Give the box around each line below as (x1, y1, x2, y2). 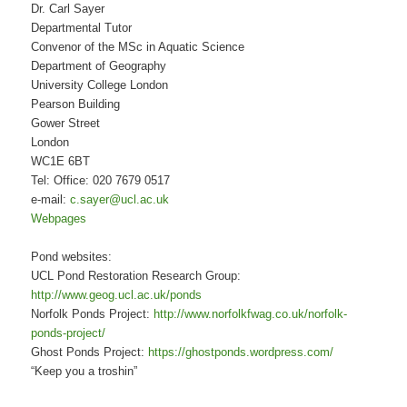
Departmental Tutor (31, 20, 133, 35)
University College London (31, 77, 169, 92)
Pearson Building (31, 96, 121, 111)
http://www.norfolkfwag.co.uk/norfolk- (154, 306, 348, 321)
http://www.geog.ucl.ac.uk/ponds (31, 287, 203, 302)
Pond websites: (31, 249, 113, 263)
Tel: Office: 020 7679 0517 (31, 173, 171, 187)
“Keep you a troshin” (31, 363, 138, 378)
